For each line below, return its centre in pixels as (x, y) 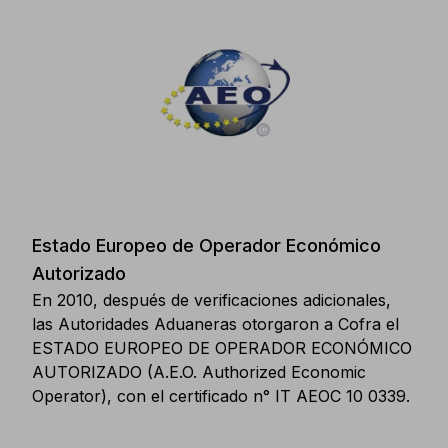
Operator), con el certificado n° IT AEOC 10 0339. (221, 396)
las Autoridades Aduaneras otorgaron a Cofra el (215, 324)
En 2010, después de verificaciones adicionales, (211, 300)
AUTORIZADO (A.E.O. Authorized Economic (199, 372)
